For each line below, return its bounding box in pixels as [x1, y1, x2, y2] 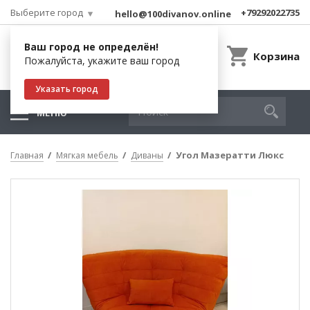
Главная [10, 149, 44, 161]
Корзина [253, 49, 300, 63]
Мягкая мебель [56, 149, 118, 161]
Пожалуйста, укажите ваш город [24, 54, 179, 67]
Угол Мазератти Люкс [176, 149, 284, 161]
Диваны [131, 149, 163, 161]
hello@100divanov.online [115, 8, 231, 20]
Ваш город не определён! [24, 40, 158, 53]
